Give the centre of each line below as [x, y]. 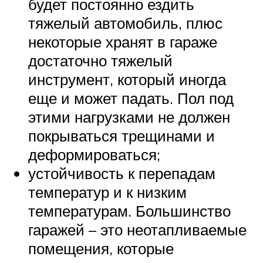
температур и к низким [107, 192]
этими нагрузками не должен [129, 117]
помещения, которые [101, 248]
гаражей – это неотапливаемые [137, 229]
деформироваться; [94, 154]
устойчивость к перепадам [122, 173]
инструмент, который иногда [127, 79]
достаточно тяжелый [100, 60]
